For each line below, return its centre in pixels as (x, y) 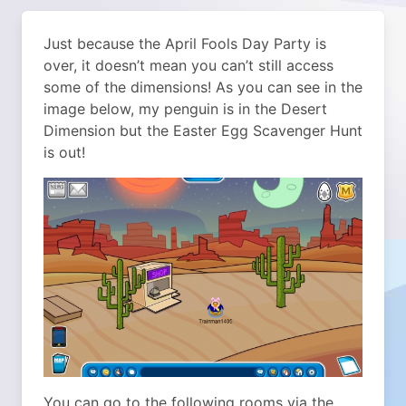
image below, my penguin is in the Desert (185, 109)
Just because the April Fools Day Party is (185, 43)
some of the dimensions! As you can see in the (203, 87)
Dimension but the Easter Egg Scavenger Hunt (203, 130)
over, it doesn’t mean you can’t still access (188, 65)
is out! (64, 152)
